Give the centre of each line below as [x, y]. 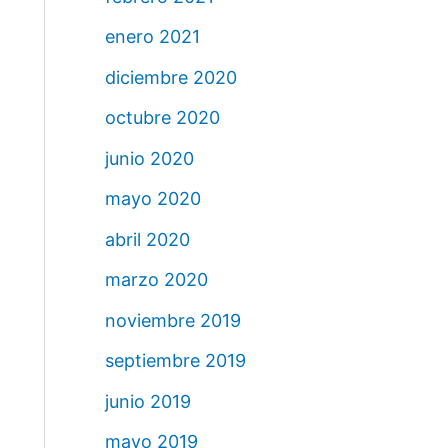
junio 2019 [147, 401]
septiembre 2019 [175, 361]
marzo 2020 [156, 280]
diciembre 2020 [170, 77]
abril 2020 [147, 239]
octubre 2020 [162, 118]
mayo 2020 [152, 199]
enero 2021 [152, 37]
